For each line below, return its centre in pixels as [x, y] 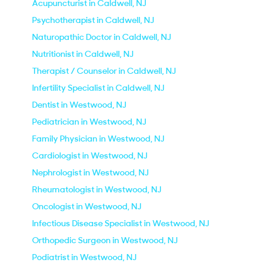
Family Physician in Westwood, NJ [98, 139]
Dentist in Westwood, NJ [79, 105]
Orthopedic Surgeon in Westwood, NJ [105, 240]
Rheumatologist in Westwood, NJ [97, 189]
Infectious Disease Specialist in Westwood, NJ [121, 223]
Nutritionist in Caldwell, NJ [83, 54]
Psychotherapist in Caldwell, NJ [93, 20]
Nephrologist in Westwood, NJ [90, 172]
